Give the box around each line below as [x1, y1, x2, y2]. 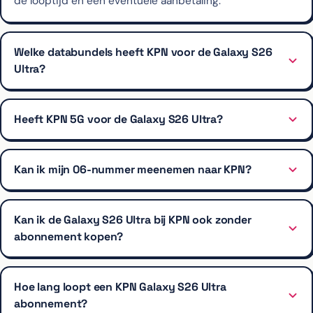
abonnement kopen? [14, 228, 124, 244]
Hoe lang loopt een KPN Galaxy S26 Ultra [14, 279, 226, 294]
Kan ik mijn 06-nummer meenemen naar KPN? [14, 161, 252, 177]
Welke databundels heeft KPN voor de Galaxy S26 [14, 44, 272, 59]
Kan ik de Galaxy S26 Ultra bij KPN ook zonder [14, 212, 252, 227]
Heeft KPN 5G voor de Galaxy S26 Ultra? [14, 111, 223, 126]
